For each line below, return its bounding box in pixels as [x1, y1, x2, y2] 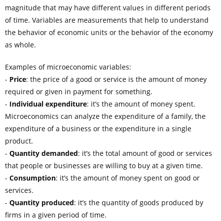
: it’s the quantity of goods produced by [74, 197, 203, 207]
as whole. [5, 39, 36, 49]
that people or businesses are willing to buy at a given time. [5, 160, 203, 170]
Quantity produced [9, 197, 74, 207]
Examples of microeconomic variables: [5, 62, 131, 72]
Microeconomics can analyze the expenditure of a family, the [5, 111, 206, 121]
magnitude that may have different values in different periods [5, 2, 211, 12]
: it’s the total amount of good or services [78, 148, 212, 158]
